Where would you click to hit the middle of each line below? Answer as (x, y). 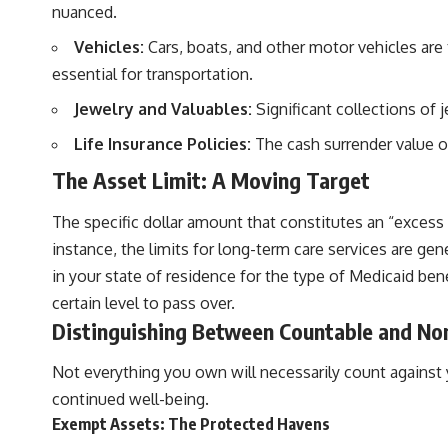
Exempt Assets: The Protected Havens (191, 423)
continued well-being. (130, 398)
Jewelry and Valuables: (163, 109)
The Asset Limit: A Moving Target (211, 180)
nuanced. (84, 12)
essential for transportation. (152, 74)
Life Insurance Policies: (162, 144)
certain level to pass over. (143, 302)
